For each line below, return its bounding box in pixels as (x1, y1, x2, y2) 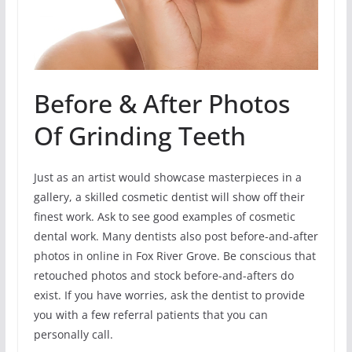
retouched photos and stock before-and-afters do (33, 268, 294, 284)
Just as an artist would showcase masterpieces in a (33, 170, 302, 185)
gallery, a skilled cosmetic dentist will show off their (33, 189, 305, 205)
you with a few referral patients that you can (33, 307, 268, 323)
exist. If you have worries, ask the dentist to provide (33, 288, 305, 303)
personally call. (33, 327, 113, 343)
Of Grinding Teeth (33, 119, 246, 153)
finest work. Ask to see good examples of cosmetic (33, 209, 295, 225)
